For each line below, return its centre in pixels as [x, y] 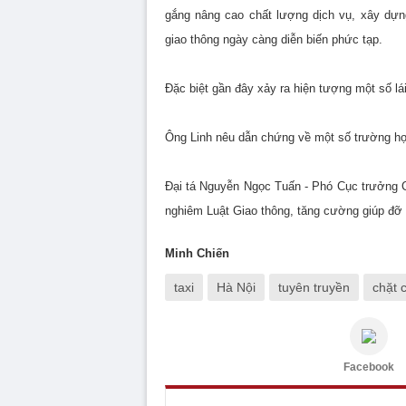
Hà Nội [236, 287]
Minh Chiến [197, 253]
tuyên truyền [314, 287]
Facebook [369, 367]
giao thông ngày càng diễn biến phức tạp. [274, 39]
